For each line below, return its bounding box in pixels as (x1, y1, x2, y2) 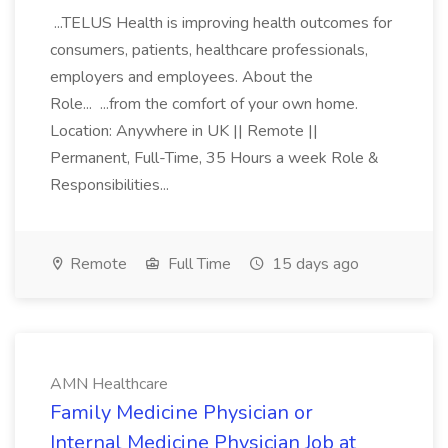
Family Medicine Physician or (50, 399, 313, 426)
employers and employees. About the (50, 66, 313, 88)
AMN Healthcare (50, 373, 168, 395)
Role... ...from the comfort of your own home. (50, 93, 358, 115)
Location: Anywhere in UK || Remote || (50, 120, 318, 142)
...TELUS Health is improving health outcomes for (50, 12, 392, 34)
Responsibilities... (50, 174, 173, 196)
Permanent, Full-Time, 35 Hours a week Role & (50, 147, 379, 169)
